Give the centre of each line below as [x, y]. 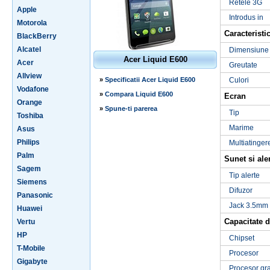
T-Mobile [31, 248]
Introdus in [246, 17]
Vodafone [33, 89]
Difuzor [241, 190]
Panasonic [35, 195]
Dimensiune [249, 50]
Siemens [32, 182]
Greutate [243, 65]
